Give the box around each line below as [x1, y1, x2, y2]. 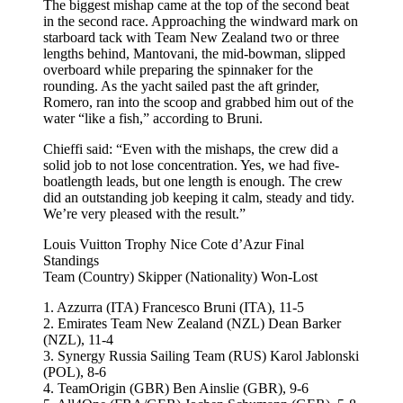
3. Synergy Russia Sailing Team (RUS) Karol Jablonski [43, 347, 359, 363]
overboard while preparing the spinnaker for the [43, 61, 313, 77]
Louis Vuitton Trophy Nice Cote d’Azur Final [43, 236, 304, 252]
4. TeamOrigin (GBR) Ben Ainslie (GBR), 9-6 [43, 380, 309, 396]
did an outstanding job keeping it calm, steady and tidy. [43, 189, 354, 205]
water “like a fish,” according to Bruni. [43, 110, 263, 126]
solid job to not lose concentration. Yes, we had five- [43, 157, 339, 173]
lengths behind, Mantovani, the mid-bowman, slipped [43, 45, 345, 61]
